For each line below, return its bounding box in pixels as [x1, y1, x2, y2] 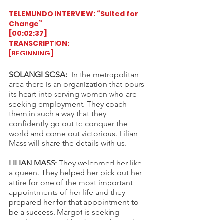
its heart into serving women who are [9, 89, 138, 99]
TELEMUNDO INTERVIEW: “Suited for [9, 8, 139, 19]
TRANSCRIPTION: [9, 38, 69, 48]
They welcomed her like [57, 158, 144, 167]
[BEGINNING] [9, 48, 55, 58]
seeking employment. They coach [9, 99, 129, 109]
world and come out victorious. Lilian [9, 128, 139, 138]
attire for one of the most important [9, 177, 135, 187]
